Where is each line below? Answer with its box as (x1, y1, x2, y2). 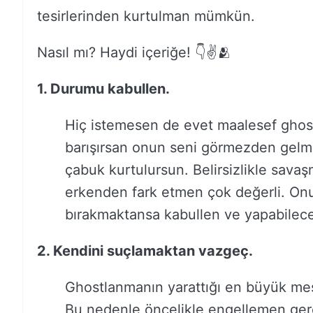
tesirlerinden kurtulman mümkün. (37, 8, 259, 24)
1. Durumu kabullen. (37, 80, 170, 97)
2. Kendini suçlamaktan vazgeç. (37, 242, 253, 259)
